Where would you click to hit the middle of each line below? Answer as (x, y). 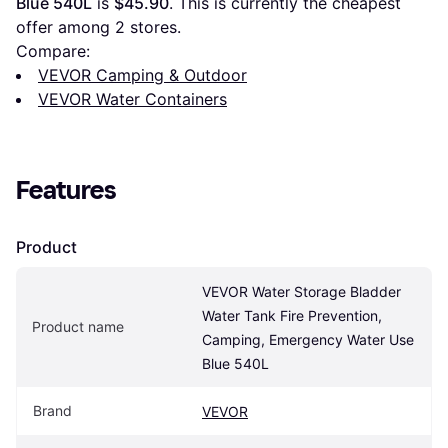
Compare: (53, 50)
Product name (78, 326)
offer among (65, 26)
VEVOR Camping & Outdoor (142, 74)
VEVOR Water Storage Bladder (301, 291)
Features (66, 190)
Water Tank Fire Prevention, (292, 315)
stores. (153, 26)
